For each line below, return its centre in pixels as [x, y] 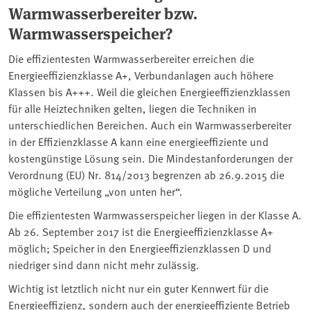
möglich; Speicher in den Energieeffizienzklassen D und [140, 248]
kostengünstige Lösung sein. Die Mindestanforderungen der [151, 158]
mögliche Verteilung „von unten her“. [95, 191]
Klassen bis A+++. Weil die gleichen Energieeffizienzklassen [149, 92]
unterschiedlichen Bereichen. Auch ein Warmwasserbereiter [150, 125]
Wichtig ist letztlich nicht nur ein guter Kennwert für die [138, 288]
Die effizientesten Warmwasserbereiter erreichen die [131, 58]
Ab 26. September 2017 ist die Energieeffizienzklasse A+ [141, 231]
